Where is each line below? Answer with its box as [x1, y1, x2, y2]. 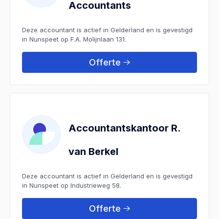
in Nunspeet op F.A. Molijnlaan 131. [22, 35, 126, 43]
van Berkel [68, 145, 118, 157]
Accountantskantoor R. [68, 122, 180, 134]
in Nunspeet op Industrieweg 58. [22, 181, 121, 189]
